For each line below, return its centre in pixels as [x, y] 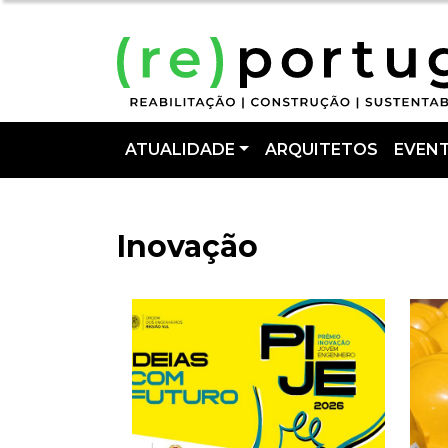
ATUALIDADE [180, 149]
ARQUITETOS [321, 149]
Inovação [187, 246]
